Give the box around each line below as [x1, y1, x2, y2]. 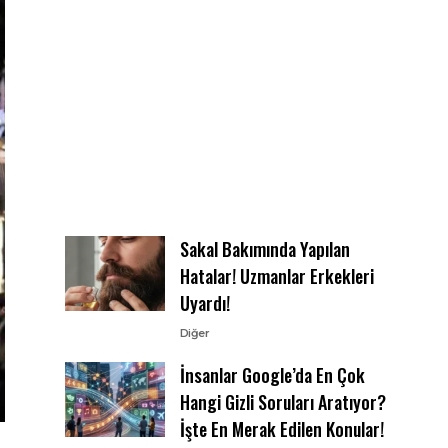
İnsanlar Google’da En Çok [179, 362, 365, 388]
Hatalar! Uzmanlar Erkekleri [179, 263, 374, 289]
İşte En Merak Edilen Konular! [179, 416, 384, 442]
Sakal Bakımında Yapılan [179, 236, 350, 262]
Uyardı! [179, 290, 230, 316]
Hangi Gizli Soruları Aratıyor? [179, 389, 386, 415]
